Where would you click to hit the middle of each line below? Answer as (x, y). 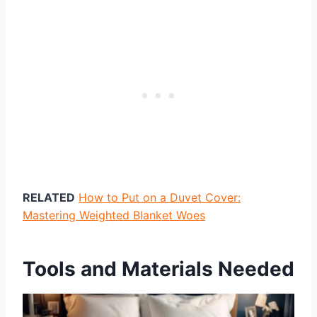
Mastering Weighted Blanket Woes (114, 215)
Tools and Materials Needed (158, 269)
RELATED (49, 197)
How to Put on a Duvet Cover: (160, 197)
